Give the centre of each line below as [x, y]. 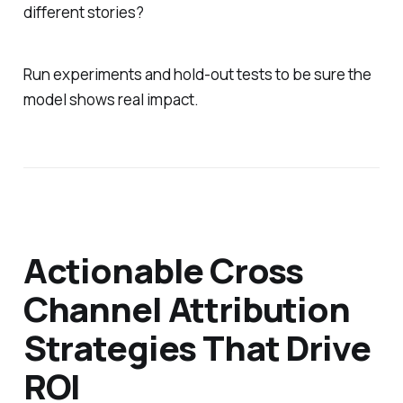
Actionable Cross [163, 269]
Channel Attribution [186, 308]
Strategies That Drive [197, 347]
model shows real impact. [111, 99]
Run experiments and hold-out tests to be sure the [197, 74]
